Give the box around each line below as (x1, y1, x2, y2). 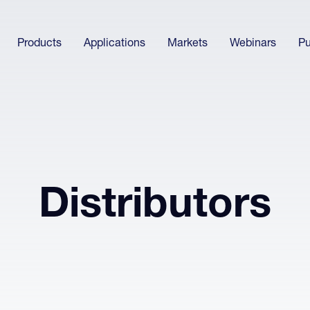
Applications (84, 39, 146, 51)
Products (17, 39, 62, 51)
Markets (167, 39, 208, 51)
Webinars (230, 39, 277, 51)
